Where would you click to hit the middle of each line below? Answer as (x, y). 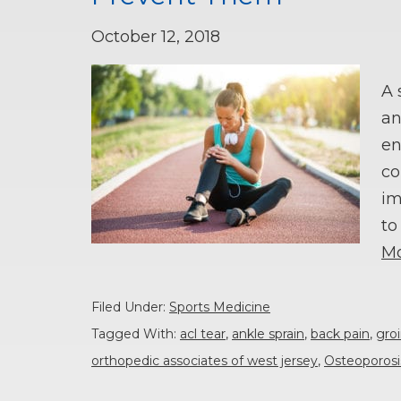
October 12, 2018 (156, 37)
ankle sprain (268, 333)
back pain (340, 333)
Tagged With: (136, 333)
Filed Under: (130, 307)
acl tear (203, 333)
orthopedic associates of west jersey (205, 360)
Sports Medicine (220, 307)
